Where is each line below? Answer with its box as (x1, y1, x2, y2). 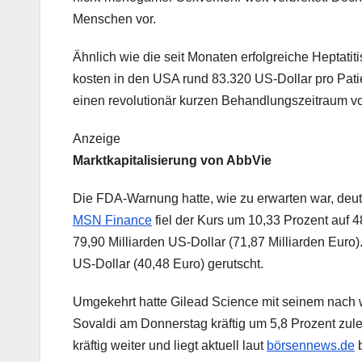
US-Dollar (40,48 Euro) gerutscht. (73, 256, 263, 271)
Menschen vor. (73, 11, 156, 26)
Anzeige (73, 131, 120, 145)
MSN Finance (73, 213, 152, 227)
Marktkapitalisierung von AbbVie (73, 153, 271, 167)
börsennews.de (267, 338, 355, 352)
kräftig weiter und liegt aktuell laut (73, 338, 267, 352)
